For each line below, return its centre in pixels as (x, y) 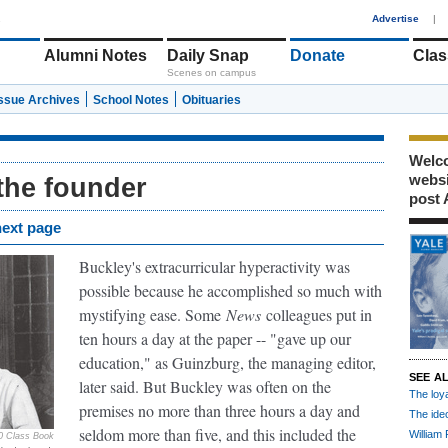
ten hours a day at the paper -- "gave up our (215, 338)
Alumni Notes (95, 55)
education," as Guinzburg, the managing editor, (227, 362)
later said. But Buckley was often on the (205, 386)
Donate (317, 55)
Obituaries (211, 100)
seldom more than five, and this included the (217, 434)
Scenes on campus (211, 72)
